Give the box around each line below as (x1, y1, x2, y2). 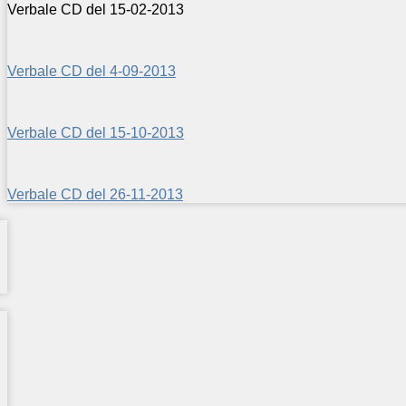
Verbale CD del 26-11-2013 (7, 186, 183, 202)
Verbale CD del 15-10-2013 (7, 124, 184, 140)
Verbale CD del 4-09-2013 (7, 63, 176, 79)
